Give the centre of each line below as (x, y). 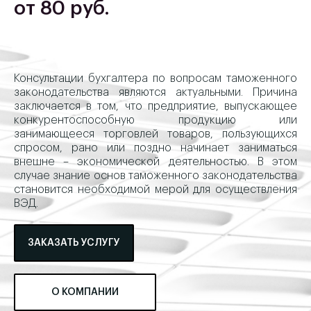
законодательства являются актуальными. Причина (155, 92)
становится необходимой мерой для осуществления (155, 190)
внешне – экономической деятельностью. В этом (155, 162)
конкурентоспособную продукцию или (155, 120)
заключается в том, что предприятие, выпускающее (155, 106)
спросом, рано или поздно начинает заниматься (155, 148)
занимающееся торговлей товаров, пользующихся (155, 134)
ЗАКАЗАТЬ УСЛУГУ (74, 243)
